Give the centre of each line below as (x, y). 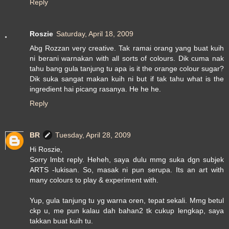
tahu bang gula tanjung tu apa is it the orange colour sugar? (127, 69)
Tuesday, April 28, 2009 (93, 135)
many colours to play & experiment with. (94, 180)
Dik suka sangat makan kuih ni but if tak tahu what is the (127, 79)
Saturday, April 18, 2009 (95, 34)
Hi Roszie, (46, 150)
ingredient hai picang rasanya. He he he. (95, 89)
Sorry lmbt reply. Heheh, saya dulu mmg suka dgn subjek (127, 160)
